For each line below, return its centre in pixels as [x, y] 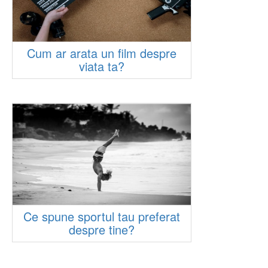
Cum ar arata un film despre [102, 53]
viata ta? [102, 66]
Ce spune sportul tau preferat [102, 216]
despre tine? [102, 229]
